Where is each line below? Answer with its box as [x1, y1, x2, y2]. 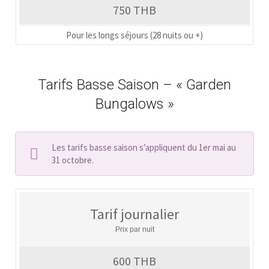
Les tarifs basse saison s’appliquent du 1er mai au [52, 141, 236, 153]
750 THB [113, 2, 156, 17]
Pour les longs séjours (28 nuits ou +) [66, 29, 203, 41]
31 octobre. [52, 154, 94, 166]
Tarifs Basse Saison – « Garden [38, 76, 231, 93]
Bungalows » [95, 95, 174, 112]
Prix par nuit [115, 225, 154, 234]
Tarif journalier [90, 205, 179, 224]
